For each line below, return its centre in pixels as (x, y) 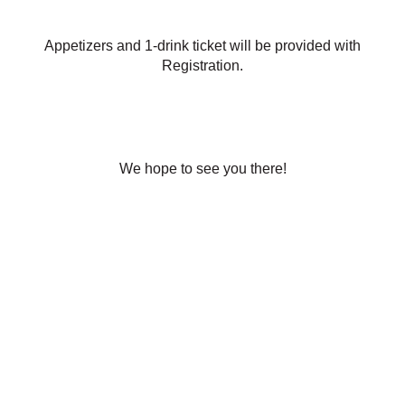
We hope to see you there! (202, 169)
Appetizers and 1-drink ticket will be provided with (202, 46)
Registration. (202, 66)
